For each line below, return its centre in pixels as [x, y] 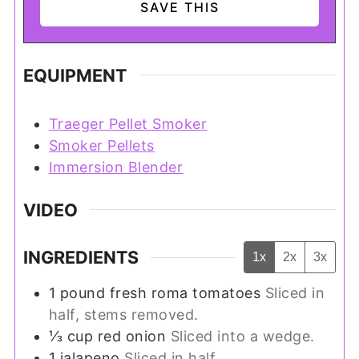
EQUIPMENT [75, 75]
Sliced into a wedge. [242, 337]
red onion [132, 337]
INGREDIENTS [81, 258]
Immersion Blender [116, 167]
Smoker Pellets [101, 145]
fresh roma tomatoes [185, 293]
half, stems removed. [123, 315]
